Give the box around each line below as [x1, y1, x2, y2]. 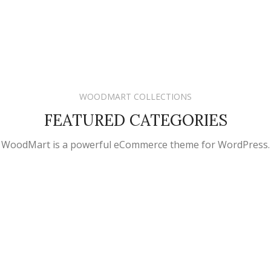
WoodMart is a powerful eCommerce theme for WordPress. [1, 137, 270, 151]
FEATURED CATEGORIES [44, 109, 227, 130]
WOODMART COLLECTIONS [79, 90, 192, 102]
